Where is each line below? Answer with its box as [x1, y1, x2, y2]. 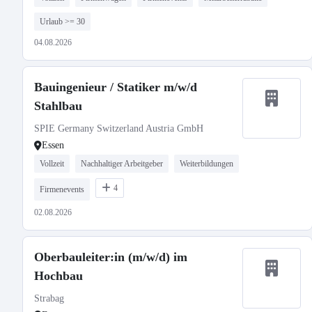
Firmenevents [40, 185, 84, 194]
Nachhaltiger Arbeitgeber [81, 159, 163, 169]
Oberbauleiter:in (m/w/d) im [34, 250, 187, 264]
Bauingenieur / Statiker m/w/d [34, 80, 197, 94]
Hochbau [34, 269, 83, 283]
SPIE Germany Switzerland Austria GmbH [34, 123, 203, 134]
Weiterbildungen [180, 159, 233, 169]
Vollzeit [40, 159, 64, 169]
